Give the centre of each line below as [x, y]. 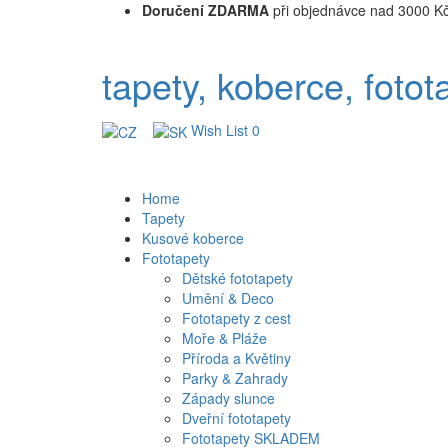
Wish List [219, 130]
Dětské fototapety [237, 278]
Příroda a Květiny [236, 358]
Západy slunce [228, 398]
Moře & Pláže [224, 338]
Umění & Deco [228, 298]
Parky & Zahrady [235, 378]
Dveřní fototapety [236, 418]
